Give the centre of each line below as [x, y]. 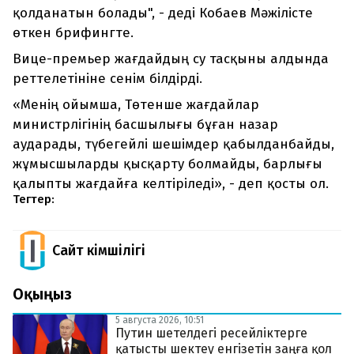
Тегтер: [34, 200]
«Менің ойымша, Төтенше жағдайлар [136, 105]
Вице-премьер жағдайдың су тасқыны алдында [171, 59]
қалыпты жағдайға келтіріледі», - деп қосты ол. [171, 184]
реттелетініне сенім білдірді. [107, 79]
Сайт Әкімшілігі [99, 251]
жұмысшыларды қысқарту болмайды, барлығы [168, 164]
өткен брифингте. [73, 33]
